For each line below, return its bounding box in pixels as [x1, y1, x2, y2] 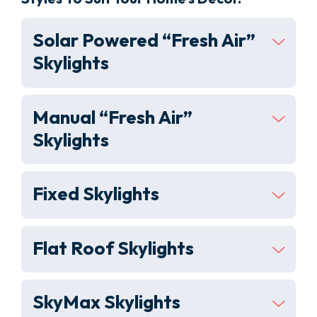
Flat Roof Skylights [33, 236, 194, 260]
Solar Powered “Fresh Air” [33, 28, 255, 52]
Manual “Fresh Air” [33, 105, 192, 129]
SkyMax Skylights [33, 290, 180, 314]
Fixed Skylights [33, 182, 159, 206]
